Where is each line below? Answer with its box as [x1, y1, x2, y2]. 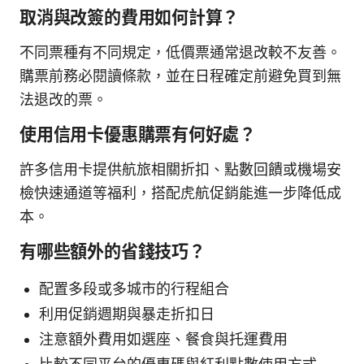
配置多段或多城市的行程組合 [39, 279, 229, 297]
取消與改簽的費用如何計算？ [19, 6, 240, 28]
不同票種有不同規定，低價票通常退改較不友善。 [19, 43, 341, 61]
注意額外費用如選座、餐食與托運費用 [39, 330, 288, 348]
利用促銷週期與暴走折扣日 [39, 305, 214, 323]
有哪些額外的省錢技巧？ [19, 240, 206, 262]
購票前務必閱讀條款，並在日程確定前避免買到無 [19, 67, 341, 84]
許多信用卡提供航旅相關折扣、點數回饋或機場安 [19, 160, 341, 178]
